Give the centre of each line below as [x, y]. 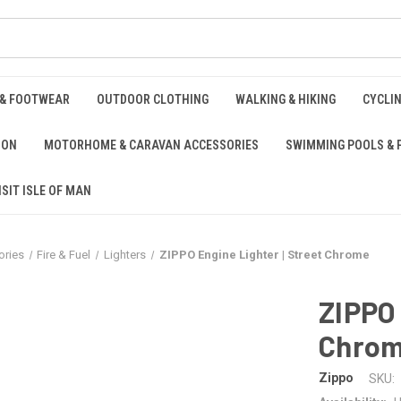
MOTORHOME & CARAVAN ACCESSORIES [151, 145]
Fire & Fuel [64, 255]
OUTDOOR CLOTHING [153, 99]
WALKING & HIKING [286, 99]
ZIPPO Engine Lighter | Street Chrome [264, 255]
